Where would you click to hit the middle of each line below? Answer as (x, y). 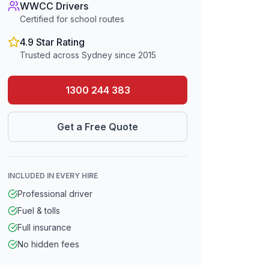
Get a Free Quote (98, 127)
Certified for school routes (72, 19)
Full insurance (45, 227)
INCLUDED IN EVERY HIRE (53, 176)
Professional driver (55, 194)
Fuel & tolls (39, 210)
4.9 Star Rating (53, 42)
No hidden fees (49, 244)
